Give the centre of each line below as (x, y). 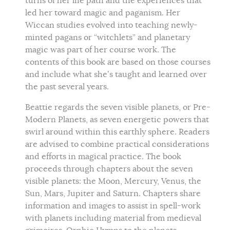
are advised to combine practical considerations (117, 144)
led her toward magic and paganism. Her (103, 13)
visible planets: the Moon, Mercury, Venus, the (113, 181)
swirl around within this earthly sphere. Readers (117, 132)
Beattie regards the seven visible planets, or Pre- (118, 107)
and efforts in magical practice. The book (103, 157)
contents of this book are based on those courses (118, 62)
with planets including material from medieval (113, 218)
